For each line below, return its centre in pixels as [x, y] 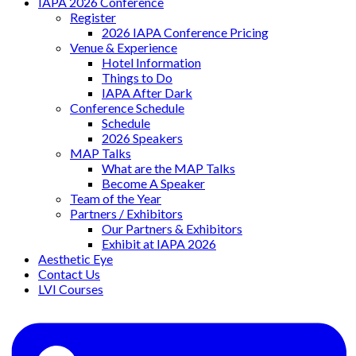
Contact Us [69, 273]
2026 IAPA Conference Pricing [185, 32]
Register [93, 17]
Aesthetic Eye [75, 258]
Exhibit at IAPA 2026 [159, 243]
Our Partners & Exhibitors [172, 228]
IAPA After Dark [147, 92]
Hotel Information [151, 62]
